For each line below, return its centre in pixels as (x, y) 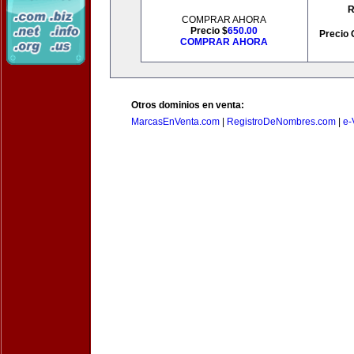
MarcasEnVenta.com (175, 122)
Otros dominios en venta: (188, 105)
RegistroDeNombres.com (281, 122)
